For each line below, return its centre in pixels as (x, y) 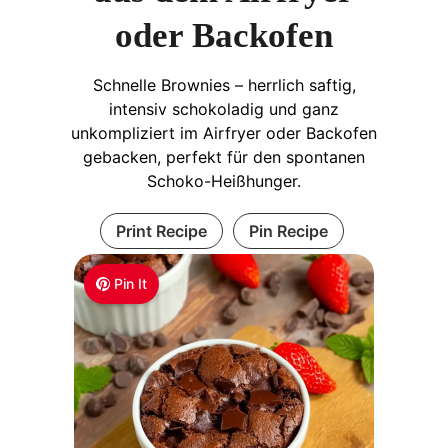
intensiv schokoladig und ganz (224, 108)
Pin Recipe (288, 230)
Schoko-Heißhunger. (224, 180)
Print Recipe (161, 230)
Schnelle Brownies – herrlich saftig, (224, 84)
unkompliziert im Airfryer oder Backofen (224, 132)
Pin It (131, 283)
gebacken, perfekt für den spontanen (224, 156)
